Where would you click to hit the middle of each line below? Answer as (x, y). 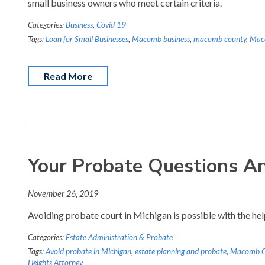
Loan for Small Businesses (87, 39)
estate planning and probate (181, 251)
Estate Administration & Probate (119, 237)
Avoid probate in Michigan (88, 251)
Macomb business (161, 39)
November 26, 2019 (63, 194)
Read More (68, 76)
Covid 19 (111, 25)
